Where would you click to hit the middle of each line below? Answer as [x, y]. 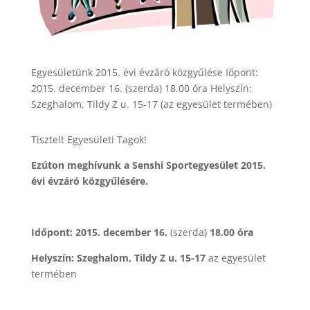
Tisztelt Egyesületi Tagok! [89, 139]
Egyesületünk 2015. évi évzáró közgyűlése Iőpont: [144, 72]
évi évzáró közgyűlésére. [89, 181]
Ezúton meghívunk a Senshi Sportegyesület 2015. [148, 165]
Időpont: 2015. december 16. [100, 232]
